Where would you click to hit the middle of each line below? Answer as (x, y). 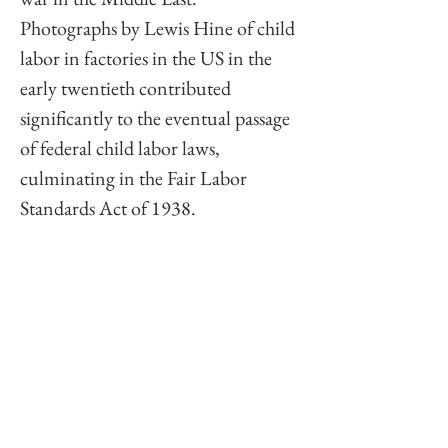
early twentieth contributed (127, 87)
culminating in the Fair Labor (135, 177)
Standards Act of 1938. (110, 207)
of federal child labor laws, (122, 147)
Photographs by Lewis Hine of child (159, 27)
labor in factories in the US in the (148, 57)
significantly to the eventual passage (157, 117)
